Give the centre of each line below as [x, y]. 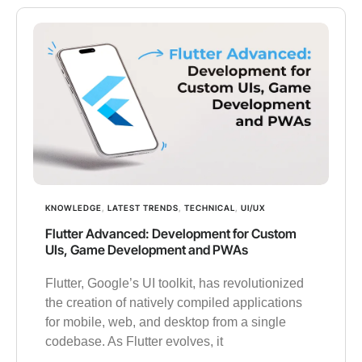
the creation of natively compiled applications [174, 303]
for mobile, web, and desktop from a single [166, 322]
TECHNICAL [210, 208]
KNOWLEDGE [74, 208]
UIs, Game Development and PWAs [147, 250]
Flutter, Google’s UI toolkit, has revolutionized [175, 284]
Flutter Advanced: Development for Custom [171, 234]
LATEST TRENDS [143, 208]
